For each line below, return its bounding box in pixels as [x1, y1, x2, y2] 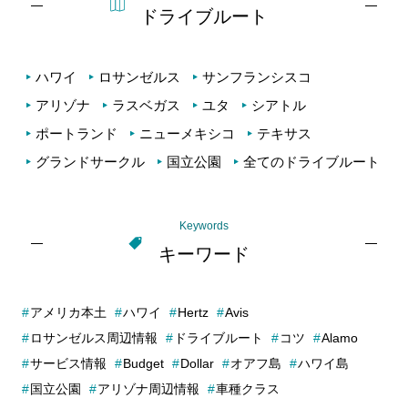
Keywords [179, 219, 229, 233]
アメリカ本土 [30, 305, 107, 321]
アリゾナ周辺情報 [97, 382, 200, 397]
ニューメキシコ [139, 126, 236, 142]
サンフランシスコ [202, 69, 312, 86]
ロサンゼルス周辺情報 [30, 331, 158, 346]
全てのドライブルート [243, 154, 381, 170]
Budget [123, 356, 165, 372]
